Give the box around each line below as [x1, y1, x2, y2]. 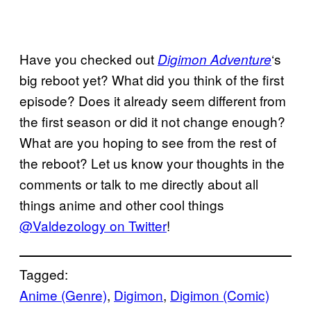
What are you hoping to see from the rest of [19, 132, 276, 151]
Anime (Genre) [19, 285, 107, 304]
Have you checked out [19, 49, 158, 68]
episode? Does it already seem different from [19, 90, 286, 110]
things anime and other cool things [19, 194, 224, 214]
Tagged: [19, 264, 68, 283]
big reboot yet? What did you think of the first [19, 69, 284, 89]
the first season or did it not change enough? [19, 111, 285, 131]
